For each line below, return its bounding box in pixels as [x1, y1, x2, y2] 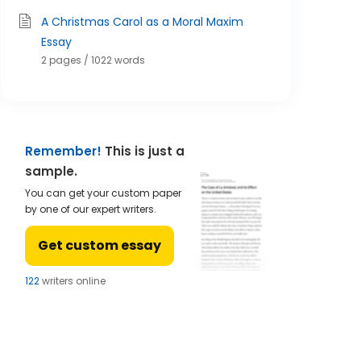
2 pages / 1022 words [41, 53, 145, 67]
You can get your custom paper [25, 186, 181, 200]
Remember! [25, 143, 102, 160]
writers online [39, 274, 106, 288]
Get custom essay [38, 236, 161, 255]
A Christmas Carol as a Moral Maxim [41, 14, 243, 30]
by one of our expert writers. [25, 202, 156, 216]
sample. [25, 163, 77, 180]
